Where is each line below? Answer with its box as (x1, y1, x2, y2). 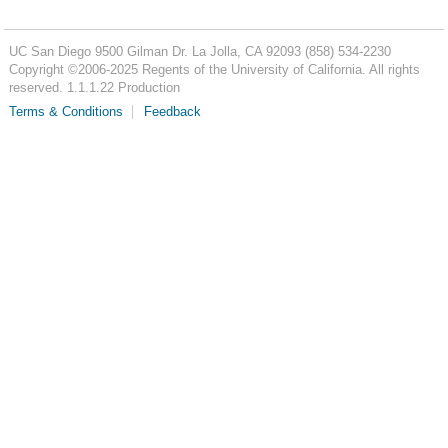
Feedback (143, 105, 201, 120)
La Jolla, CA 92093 (191, 44, 301, 59)
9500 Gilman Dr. (94, 44, 188, 59)
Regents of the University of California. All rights (137, 62, 420, 77)
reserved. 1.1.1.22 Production (8, 80, 180, 95)
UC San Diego (8, 44, 91, 59)
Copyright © (8, 62, 78, 77)
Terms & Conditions (8, 105, 123, 120)
